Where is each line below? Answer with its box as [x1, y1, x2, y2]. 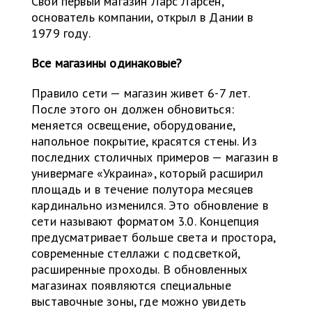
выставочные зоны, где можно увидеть [31, 293, 247, 310]
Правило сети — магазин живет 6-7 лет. [31, 85, 250, 102]
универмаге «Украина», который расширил [31, 165, 263, 182]
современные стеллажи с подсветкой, [31, 245, 240, 262]
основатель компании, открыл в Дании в [31, 9, 253, 26]
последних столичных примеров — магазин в [31, 149, 279, 166]
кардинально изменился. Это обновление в [31, 197, 269, 214]
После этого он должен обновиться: [31, 101, 234, 118]
